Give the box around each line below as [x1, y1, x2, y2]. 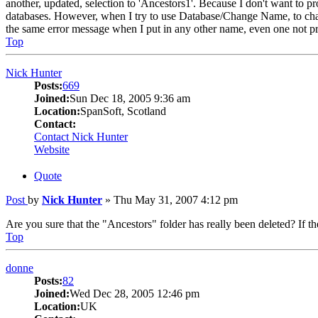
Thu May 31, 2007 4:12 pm [114, 193, 238, 206]
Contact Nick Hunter [34, 131, 128, 143]
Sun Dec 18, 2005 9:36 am [70, 92, 190, 105]
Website [34, 143, 70, 156]
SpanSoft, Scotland [80, 105, 166, 118]
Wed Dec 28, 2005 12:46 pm [70, 287, 199, 300]
